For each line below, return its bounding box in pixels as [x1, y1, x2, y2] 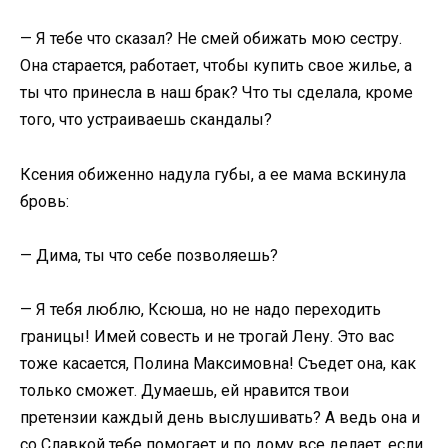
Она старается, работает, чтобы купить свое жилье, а [20, 56, 412, 76]
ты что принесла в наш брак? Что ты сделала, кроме [20, 83, 413, 103]
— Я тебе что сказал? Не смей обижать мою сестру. [20, 29, 402, 49]
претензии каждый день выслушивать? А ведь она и [20, 407, 420, 427]
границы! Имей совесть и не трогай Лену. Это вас [20, 326, 394, 346]
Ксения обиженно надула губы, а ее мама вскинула [20, 164, 406, 184]
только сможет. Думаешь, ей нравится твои [20, 380, 349, 400]
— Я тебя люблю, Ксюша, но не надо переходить [20, 299, 381, 319]
